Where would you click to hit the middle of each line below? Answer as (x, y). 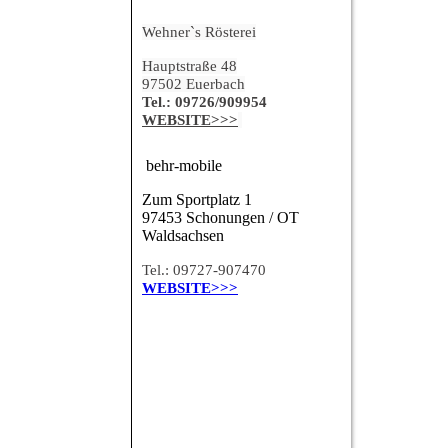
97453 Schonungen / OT (220, 218)
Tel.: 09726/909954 (204, 102)
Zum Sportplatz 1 (197, 200)
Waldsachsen (183, 236)
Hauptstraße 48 (189, 66)
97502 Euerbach (193, 84)
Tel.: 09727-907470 (204, 270)
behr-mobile (184, 166)
